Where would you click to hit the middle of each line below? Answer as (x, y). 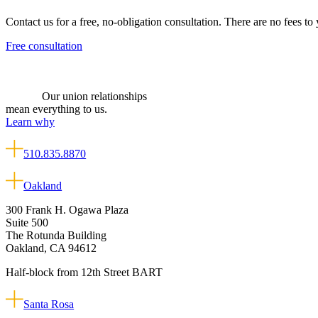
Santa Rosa (49, 305)
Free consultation (44, 45)
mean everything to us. (56, 109)
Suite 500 (27, 223)
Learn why (30, 121)
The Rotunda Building (56, 236)
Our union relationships (95, 96)
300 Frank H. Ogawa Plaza (67, 210)
